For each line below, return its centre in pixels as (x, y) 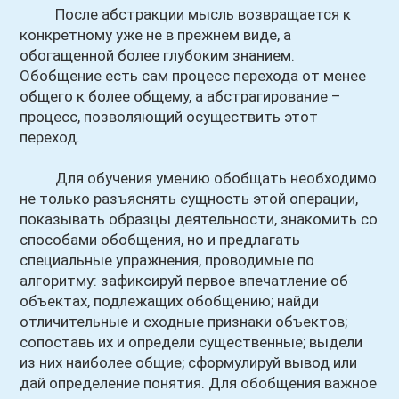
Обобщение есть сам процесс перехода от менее (193, 76)
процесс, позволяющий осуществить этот (169, 117)
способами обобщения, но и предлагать (160, 240)
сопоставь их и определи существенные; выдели (191, 342)
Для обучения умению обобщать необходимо (199, 178)
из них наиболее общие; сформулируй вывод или (189, 362)
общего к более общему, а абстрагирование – (181, 96)
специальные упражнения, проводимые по (167, 260)
